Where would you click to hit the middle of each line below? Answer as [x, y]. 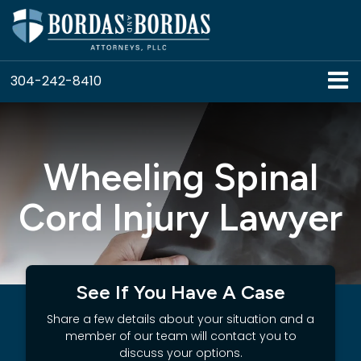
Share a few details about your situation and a [180, 319]
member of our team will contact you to [180, 336]
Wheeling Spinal [180, 177]
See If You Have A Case [180, 292]
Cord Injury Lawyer [180, 218]
